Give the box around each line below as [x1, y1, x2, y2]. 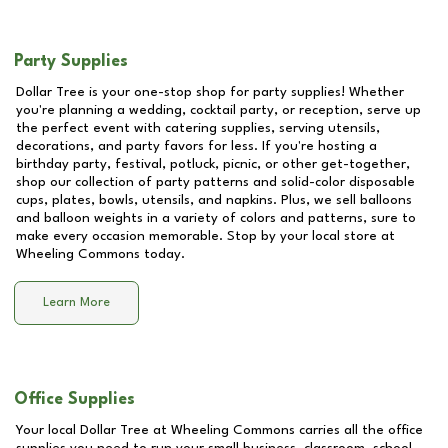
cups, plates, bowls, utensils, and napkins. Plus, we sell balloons [16, 193, 412, 207]
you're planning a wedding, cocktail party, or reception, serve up [16, 103, 421, 117]
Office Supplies [14, 391, 135, 408]
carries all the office [295, 423, 423, 437]
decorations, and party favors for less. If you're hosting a [16, 139, 377, 153]
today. [140, 247, 185, 261]
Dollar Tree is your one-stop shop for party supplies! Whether [16, 85, 404, 99]
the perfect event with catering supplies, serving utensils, [16, 121, 380, 135]
